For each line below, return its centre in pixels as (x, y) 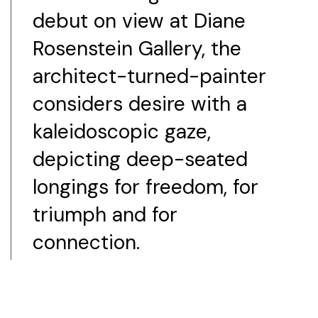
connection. (89, 243)
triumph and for (105, 215)
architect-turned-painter (149, 77)
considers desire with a (140, 104)
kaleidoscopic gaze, (122, 132)
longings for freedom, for (146, 187)
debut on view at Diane (139, 21)
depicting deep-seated (140, 160)
